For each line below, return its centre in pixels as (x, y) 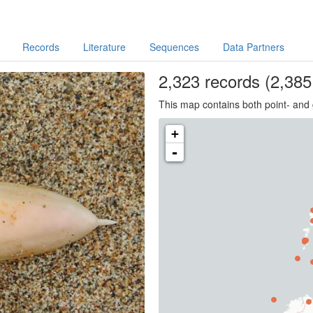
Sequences (174, 47)
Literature (104, 47)
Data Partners (253, 47)
